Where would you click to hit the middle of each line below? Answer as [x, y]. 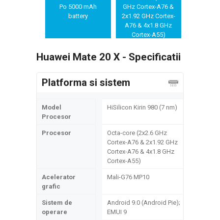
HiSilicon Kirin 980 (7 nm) [142, 107]
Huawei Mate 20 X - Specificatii [109, 57]
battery [78, 16]
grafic [51, 186]
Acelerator [59, 177]
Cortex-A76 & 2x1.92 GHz [142, 142]
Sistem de [57, 203]
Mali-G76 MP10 [128, 177]
